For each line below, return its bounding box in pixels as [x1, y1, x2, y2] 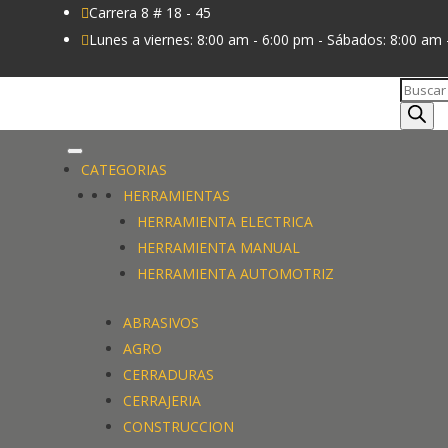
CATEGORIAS [81, 160, 168, 180]
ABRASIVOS [123, 313, 200, 333]
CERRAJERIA [123, 391, 202, 411]
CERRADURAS [123, 365, 215, 385]
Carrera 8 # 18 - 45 [89, 3, 212, 22]
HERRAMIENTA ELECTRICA [137, 212, 314, 232]
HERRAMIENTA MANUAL [137, 238, 301, 258]
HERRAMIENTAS [123, 186, 231, 206]
